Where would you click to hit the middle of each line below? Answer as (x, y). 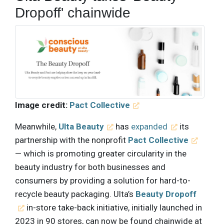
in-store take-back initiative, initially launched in (113, 208)
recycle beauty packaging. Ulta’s (75, 194)
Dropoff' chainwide (73, 12)
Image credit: (41, 105)
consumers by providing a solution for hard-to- (103, 181)
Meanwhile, (37, 127)
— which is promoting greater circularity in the (101, 154)
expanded (149, 127)
